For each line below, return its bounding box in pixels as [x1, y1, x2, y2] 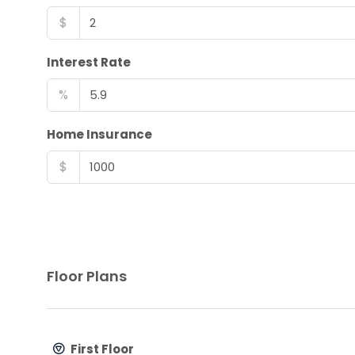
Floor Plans [47, 265, 127, 286]
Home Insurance [47, 125, 152, 143]
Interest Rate [47, 53, 131, 71]
